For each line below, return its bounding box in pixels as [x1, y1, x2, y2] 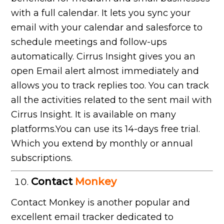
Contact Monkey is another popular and [11, 197, 190, 208]
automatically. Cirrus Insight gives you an [11, 51, 196, 62]
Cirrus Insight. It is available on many [11, 109, 176, 120]
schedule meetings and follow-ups [11, 36, 167, 48]
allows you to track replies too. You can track [11, 80, 209, 91]
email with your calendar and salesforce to [11, 22, 203, 33]
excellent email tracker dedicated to [11, 211, 174, 223]
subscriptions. [11, 152, 73, 164]
